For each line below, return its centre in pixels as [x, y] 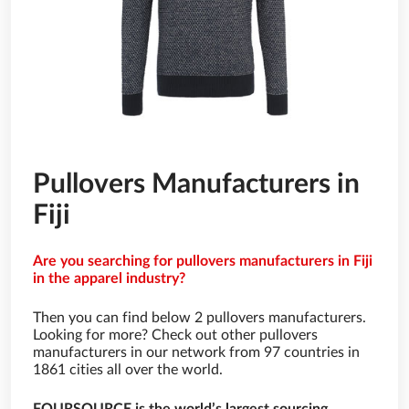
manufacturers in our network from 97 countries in [196, 352]
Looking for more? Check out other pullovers [175, 335]
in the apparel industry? [109, 278]
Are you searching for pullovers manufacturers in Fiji [203, 261]
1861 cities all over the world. [128, 370]
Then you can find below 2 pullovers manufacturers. [199, 318]
